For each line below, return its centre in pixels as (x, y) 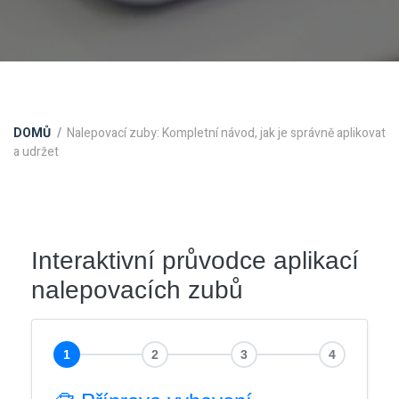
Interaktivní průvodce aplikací (195, 261)
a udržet (36, 152)
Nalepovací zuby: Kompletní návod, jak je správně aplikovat (226, 133)
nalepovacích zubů (137, 290)
